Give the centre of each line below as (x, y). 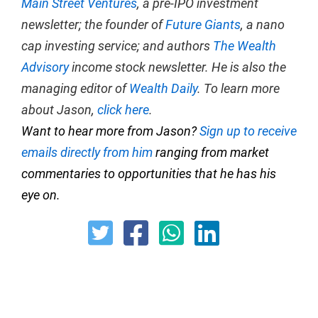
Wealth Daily (163, 89)
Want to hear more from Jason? (110, 131)
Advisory (45, 67)
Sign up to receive (248, 131)
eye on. (42, 195)
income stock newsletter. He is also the (177, 67)
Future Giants (203, 25)
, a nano (263, 25)
